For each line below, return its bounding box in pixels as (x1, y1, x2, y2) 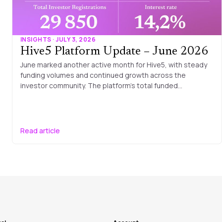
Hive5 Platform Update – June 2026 (20, 45, 208, 57)
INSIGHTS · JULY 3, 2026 (20, 35, 96, 44)
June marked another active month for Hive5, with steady (20, 59, 207, 69)
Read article (20, 125, 60, 135)
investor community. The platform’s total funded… (20, 80, 182, 90)
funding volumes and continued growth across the (20, 70, 186, 80)
